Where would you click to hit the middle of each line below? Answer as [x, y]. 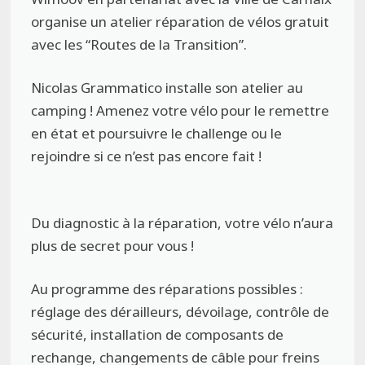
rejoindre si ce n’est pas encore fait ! [147, 156]
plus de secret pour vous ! [113, 245]
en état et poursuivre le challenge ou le [157, 134]
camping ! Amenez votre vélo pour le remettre [180, 111]
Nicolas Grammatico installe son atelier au [167, 88]
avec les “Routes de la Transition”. [139, 44]
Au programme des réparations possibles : [167, 289]
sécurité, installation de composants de [158, 335]
